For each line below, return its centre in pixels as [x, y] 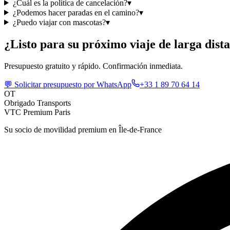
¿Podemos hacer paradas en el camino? [76, 12]
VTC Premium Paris [37, 112]
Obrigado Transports [37, 103]
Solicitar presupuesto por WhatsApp [73, 84]
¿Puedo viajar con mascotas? [59, 22]
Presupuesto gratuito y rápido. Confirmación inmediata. [93, 66]
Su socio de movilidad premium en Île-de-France [83, 129]
